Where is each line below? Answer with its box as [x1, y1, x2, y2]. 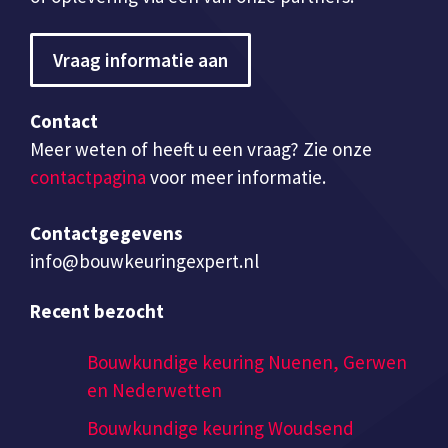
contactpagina [30, 164, 146, 189]
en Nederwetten [87, 378, 222, 403]
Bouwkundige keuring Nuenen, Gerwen [87, 350, 407, 375]
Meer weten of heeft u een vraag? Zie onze [30, 136, 372, 161]
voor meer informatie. [146, 164, 326, 189]
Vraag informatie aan [53, 47, 228, 72]
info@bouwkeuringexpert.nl [30, 248, 259, 273]
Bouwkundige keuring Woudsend [87, 416, 354, 441]
